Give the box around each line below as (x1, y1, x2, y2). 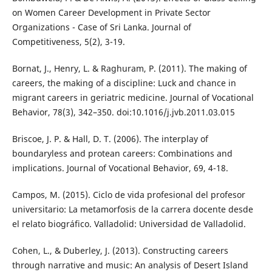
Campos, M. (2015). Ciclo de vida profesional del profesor (12, 189, 245, 201)
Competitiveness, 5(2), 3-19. (12, 36, 125, 48)
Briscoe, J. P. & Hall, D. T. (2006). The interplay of (12, 133, 208, 145)
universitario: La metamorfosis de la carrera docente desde (12, 203, 253, 216)
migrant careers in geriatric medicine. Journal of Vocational (12, 92, 254, 104)
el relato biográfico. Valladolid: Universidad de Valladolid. (12, 218, 246, 230)
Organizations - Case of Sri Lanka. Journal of (12, 21, 191, 33)
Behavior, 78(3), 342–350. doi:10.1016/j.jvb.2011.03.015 (12, 106, 235, 118)
